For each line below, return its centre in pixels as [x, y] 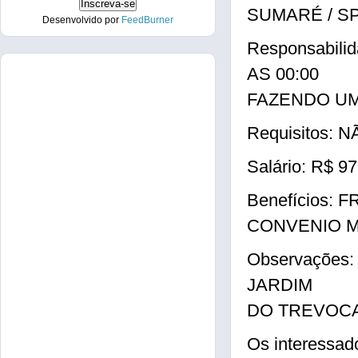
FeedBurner [147, 20]
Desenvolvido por [82, 20]
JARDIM [280, 285]
